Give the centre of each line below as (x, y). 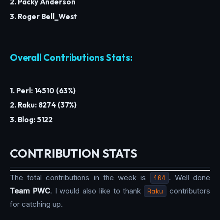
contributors (189, 191)
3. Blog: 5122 (31, 119)
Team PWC (30, 191)
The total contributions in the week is (80, 177)
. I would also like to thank (97, 191)
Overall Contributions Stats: (71, 57)
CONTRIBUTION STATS (74, 153)
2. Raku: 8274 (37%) (43, 105)
